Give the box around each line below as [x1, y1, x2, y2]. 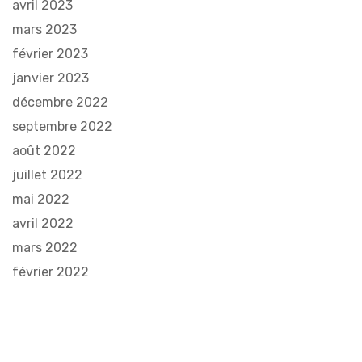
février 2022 [12, 263, 89, 280]
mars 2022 [12, 239, 78, 255]
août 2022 [12, 142, 76, 158]
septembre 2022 [12, 118, 112, 134]
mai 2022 [12, 191, 69, 207]
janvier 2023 [12, 69, 89, 86]
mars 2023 [12, 21, 77, 37]
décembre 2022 [12, 94, 108, 110]
